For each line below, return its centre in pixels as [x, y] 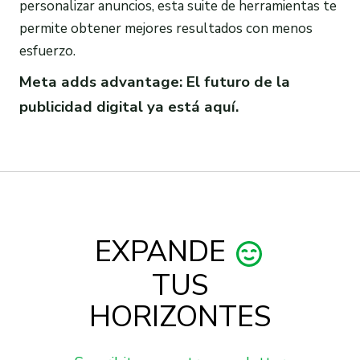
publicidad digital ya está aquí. [129, 107]
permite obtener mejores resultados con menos [166, 28]
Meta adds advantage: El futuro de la [155, 82]
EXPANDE [164, 252]
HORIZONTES [180, 317]
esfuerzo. [47, 51]
